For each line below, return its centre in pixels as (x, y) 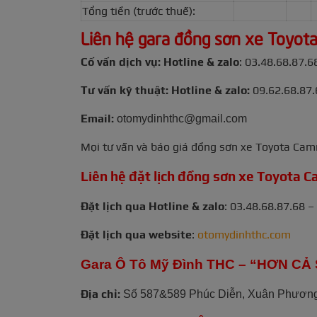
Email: (97, 119)
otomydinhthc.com (244, 235)
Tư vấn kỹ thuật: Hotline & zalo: (165, 91)
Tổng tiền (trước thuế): (139, 11)
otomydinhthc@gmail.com (180, 119)
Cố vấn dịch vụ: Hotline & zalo (160, 62)
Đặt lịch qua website (136, 235)
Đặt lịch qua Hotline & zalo (152, 207)
